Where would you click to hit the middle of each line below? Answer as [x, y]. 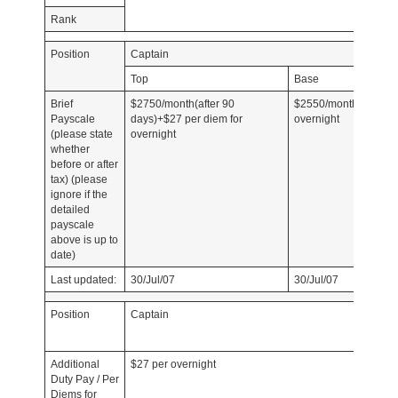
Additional [75, 364]
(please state [81, 134]
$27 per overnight [173, 364]
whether [70, 149]
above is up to [84, 239]
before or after [84, 164]
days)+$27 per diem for [186, 119]
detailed [70, 209]
